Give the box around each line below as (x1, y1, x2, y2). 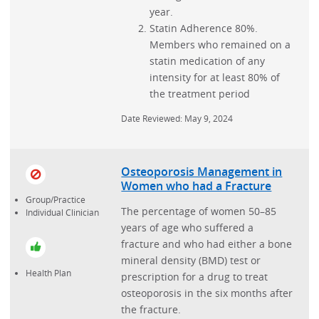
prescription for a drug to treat (121, 269, 268, 283)
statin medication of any (150, 53, 266, 68)
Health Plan (25, 266, 71, 278)
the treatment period (150, 86, 251, 100)
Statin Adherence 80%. (150, 21, 258, 35)
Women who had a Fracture (121, 177, 272, 194)
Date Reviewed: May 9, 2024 (121, 113, 234, 125)
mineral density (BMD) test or (121, 253, 261, 267)
